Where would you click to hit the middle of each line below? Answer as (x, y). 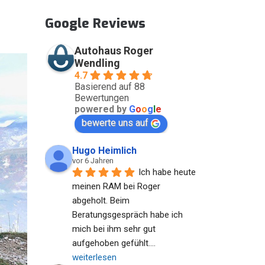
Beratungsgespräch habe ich (127, 215)
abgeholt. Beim (101, 201)
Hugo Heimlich (104, 151)
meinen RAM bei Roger (116, 186)
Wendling (97, 63)
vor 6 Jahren (93, 161)
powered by (102, 109)
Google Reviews (95, 23)
